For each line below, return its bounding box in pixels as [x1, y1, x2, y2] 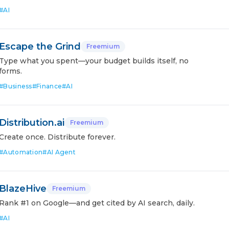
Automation [3, 148, 43, 156]
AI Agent [47, 148, 76, 156]
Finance [36, 82, 62, 90]
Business [3, 82, 32, 90]
